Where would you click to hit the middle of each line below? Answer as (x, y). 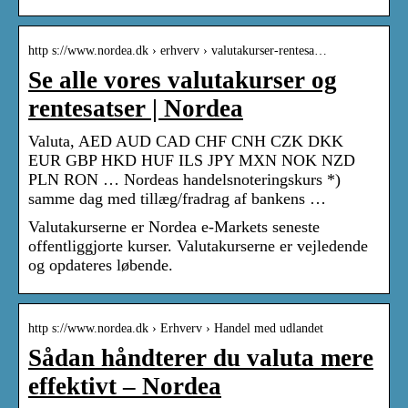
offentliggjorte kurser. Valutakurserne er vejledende (198, 246)
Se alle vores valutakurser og (183, 81)
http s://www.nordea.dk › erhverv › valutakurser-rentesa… (178, 51)
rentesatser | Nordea (136, 109)
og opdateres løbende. (101, 265)
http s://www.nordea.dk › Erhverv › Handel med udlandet (176, 329)
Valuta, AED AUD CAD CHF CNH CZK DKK (186, 142)
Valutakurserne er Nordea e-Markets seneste (174, 227)
